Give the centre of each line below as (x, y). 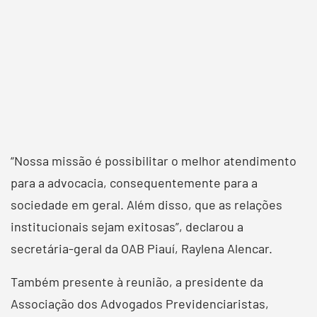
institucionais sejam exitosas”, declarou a (127, 226)
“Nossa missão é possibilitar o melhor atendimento (154, 160)
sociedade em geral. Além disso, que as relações (146, 204)
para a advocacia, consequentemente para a (134, 182)
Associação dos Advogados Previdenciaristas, (140, 303)
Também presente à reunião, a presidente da (137, 281)
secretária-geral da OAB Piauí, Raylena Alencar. (142, 248)
